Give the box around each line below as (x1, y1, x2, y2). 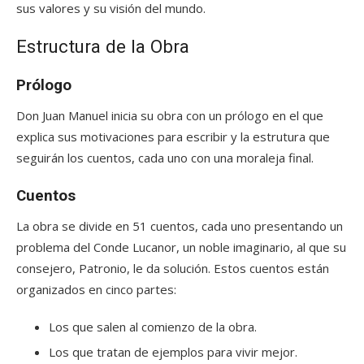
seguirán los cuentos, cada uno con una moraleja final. (16, 149, 314, 166)
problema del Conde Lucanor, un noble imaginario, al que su (16, 239, 346, 255)
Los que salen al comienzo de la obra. (49, 318, 257, 335)
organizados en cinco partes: (16, 281, 176, 297)
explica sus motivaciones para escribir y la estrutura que (16, 128, 330, 145)
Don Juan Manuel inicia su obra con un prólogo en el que (16, 107, 323, 123)
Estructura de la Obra (16, 36, 189, 57)
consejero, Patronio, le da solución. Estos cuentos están (16, 260, 329, 276)
